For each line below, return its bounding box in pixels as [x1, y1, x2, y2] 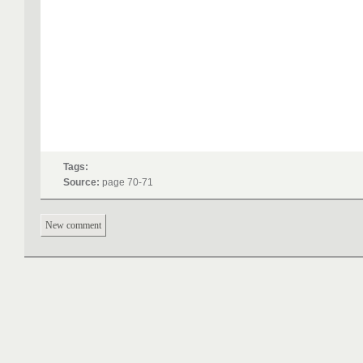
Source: [63, 177, 100, 188]
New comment [45, 220, 101, 231]
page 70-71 [102, 177, 153, 188]
